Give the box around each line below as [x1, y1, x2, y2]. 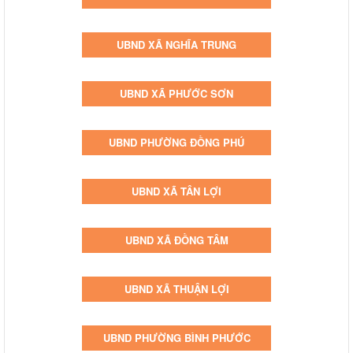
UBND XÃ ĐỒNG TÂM [124, 232, 229, 247]
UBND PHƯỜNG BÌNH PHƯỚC [102, 329, 251, 345]
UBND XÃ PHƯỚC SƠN [120, 85, 233, 101]
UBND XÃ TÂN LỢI [132, 183, 221, 199]
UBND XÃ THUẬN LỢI [124, 281, 229, 296]
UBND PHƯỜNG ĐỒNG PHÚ [109, 134, 244, 150]
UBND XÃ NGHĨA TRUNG [117, 36, 236, 52]
